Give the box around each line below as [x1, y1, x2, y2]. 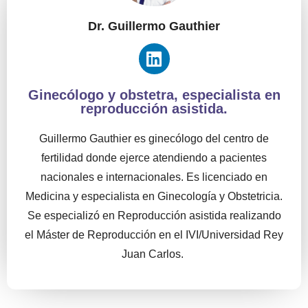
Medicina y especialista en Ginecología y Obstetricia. [25, 190, 283, 202]
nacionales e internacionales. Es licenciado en [41, 170, 267, 183]
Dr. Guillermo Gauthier [88, 19, 220, 34]
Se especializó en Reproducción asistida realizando [27, 209, 281, 221]
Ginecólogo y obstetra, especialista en [27, 87, 280, 102]
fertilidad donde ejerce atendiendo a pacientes [41, 151, 267, 164]
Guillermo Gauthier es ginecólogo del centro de [39, 132, 269, 144]
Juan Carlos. [122, 247, 186, 260]
